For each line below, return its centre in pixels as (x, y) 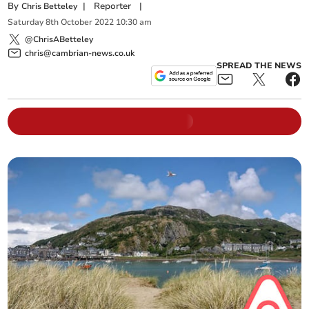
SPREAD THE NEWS (259, 65)
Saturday (26, 22)
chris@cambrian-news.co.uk (80, 53)
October (77, 22)
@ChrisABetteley (59, 39)
